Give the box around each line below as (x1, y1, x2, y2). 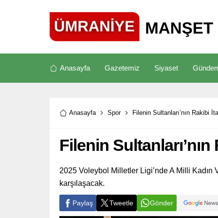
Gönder (150, 199, 173, 207)
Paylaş (73, 199, 93, 207)
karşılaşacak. (59, 179, 105, 187)
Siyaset (154, 64, 178, 72)
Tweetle (109, 199, 133, 207)
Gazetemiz (105, 64, 140, 72)
